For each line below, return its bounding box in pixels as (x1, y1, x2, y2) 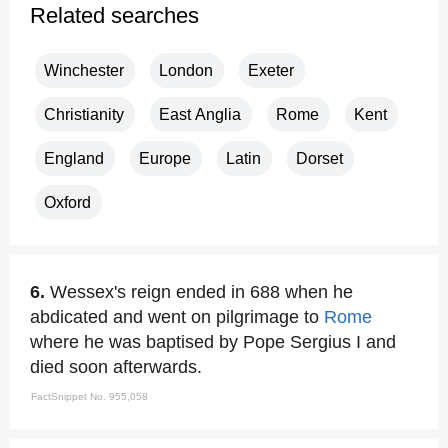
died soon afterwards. (30, 357, 202, 377)
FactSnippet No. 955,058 (31, 391, 148, 402)
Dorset (296, 150, 343, 167)
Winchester (44, 62, 124, 79)
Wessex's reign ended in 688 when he (50, 282, 353, 302)
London (159, 62, 213, 79)
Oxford (44, 194, 91, 211)
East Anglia (159, 106, 241, 123)
